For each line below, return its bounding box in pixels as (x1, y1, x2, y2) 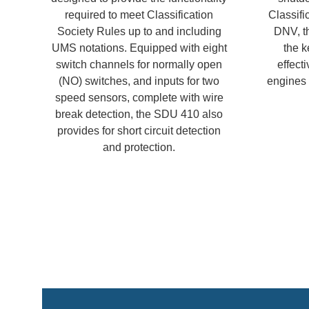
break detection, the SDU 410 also (55, 108, 223, 120)
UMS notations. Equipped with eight (51, 41, 227, 54)
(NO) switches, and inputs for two (59, 74, 220, 87)
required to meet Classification (65, 8, 214, 21)
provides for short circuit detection (57, 124, 221, 137)
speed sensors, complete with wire (54, 91, 223, 103)
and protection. (103, 141, 176, 153)
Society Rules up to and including (57, 25, 221, 37)
